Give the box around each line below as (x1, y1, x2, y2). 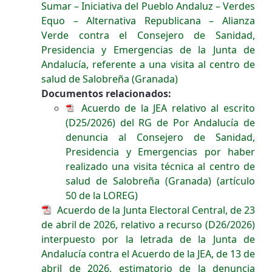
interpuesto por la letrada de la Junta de (41, 232, 255, 246)
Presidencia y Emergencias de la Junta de (41, 42, 255, 56)
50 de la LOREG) (66, 188, 138, 202)
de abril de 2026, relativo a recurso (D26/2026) (41, 217, 255, 231)
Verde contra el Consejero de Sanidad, (41, 28, 255, 42)
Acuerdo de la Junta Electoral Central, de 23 (55, 203, 255, 217)
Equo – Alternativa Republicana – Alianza (41, 13, 255, 27)
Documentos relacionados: (41, 86, 171, 100)
